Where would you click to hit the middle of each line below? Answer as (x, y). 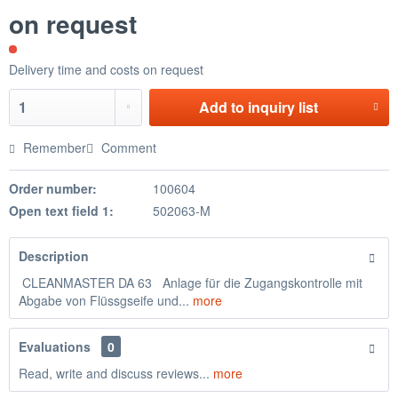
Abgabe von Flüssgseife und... (104, 300)
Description (54, 256)
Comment (127, 147)
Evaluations (55, 346)
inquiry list (283, 107)
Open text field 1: (61, 211)
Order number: (53, 188)
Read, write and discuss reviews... (114, 373)
